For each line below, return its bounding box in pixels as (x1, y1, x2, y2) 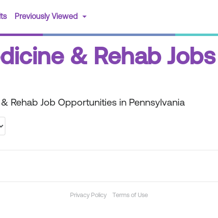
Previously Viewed (15, 13, 80, 21)
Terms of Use (112, 192, 148, 199)
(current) (6, 12, 36, 20)
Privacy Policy (70, 192, 107, 199)
